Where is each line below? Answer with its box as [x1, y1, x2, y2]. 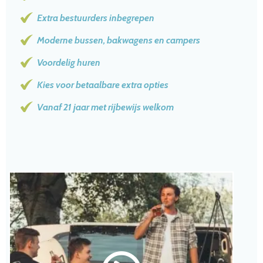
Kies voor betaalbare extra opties [37, 79, 168, 91]
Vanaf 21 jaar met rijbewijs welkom [37, 102, 174, 113]
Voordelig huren [37, 57, 100, 69]
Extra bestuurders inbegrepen [37, 12, 154, 24]
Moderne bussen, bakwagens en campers [37, 35, 200, 46]
